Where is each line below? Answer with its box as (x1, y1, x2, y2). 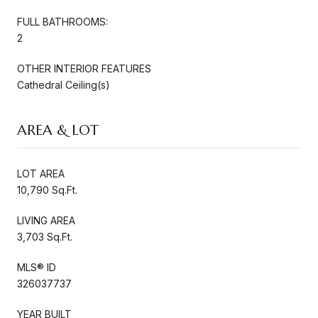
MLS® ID (17, 261, 56, 273)
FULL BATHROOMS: (17, 15, 108, 28)
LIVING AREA (17, 214, 75, 226)
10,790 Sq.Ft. (17, 183, 77, 196)
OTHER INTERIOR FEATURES (17, 62, 151, 75)
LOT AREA (17, 167, 65, 180)
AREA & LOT (17, 121, 99, 139)
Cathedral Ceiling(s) (17, 78, 110, 91)
